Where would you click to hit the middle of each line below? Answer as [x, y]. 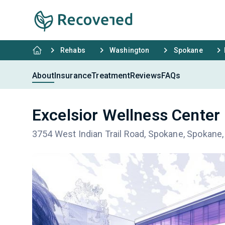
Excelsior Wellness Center [126, 115]
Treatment [111, 75]
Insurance [73, 75]
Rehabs [73, 50]
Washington [129, 50]
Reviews [145, 75]
